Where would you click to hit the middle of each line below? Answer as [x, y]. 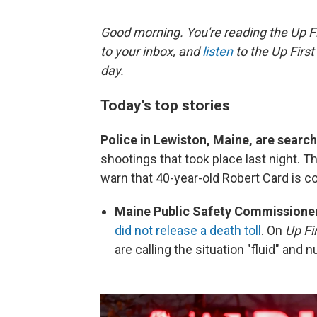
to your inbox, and [151, 52]
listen [218, 52]
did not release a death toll [188, 231]
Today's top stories [165, 105]
